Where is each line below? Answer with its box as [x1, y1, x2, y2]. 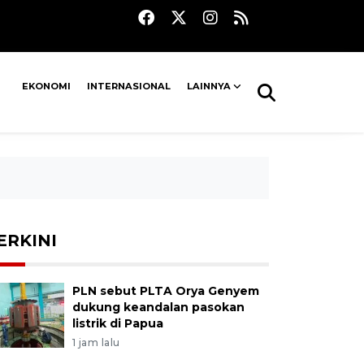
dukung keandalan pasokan [71, 300, 245, 314]
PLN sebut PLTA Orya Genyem [71, 284, 259, 298]
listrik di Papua [71, 316, 163, 331]
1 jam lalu [71, 336, 120, 349]
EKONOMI [22, 80, 71, 92]
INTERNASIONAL [87, 80, 171, 92]
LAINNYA [187, 80, 232, 92]
